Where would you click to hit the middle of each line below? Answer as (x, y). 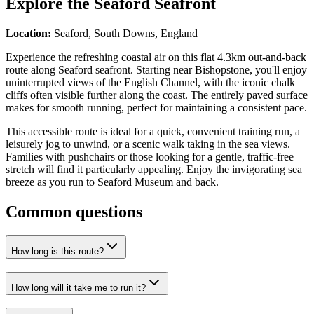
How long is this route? (57, 251)
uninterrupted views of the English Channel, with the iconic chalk (150, 83)
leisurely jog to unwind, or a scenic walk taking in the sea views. (148, 144)
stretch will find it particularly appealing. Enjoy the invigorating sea (154, 170)
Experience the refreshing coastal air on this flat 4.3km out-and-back (156, 57)
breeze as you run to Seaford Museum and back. (112, 182)
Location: (28, 34)
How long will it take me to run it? (78, 287)
